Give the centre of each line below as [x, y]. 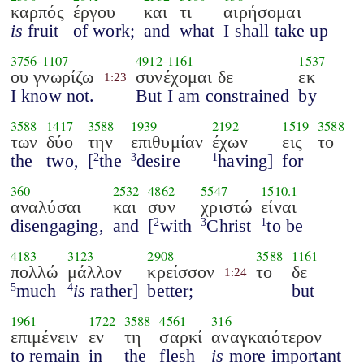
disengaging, [57, 225]
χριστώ [227, 206]
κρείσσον [181, 271]
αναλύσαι [46, 206]
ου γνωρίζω [52, 76]
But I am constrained [213, 95]
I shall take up [276, 30]
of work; [104, 30]
